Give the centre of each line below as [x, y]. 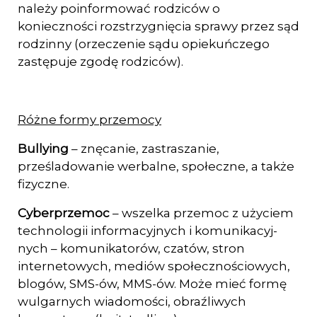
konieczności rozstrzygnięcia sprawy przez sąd [158, 26]
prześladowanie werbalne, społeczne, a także [156, 166]
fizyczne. [44, 184]
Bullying [45, 149]
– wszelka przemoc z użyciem [203, 213]
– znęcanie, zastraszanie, [145, 149]
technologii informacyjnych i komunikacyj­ [148, 231]
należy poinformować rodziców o [119, 8]
